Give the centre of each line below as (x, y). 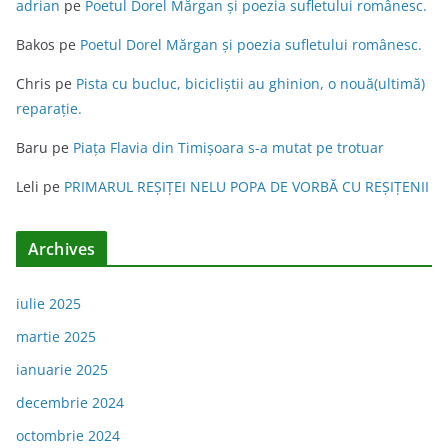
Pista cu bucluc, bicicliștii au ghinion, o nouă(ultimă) (250, 84)
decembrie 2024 (70, 403)
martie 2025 (56, 337)
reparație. (49, 109)
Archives (62, 249)
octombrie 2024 (68, 436)
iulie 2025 (48, 304)
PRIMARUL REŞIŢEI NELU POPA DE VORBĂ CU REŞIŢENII (246, 187)
